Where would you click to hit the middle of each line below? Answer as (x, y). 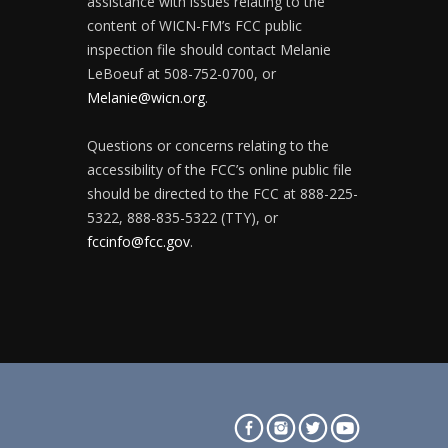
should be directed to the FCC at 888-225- (222, 193)
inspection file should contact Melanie (208, 49)
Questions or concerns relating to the (207, 145)
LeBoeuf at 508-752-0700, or (181, 73)
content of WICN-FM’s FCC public (194, 25)
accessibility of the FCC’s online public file (219, 169)
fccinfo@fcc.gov (138, 241)
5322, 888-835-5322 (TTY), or (182, 217)
